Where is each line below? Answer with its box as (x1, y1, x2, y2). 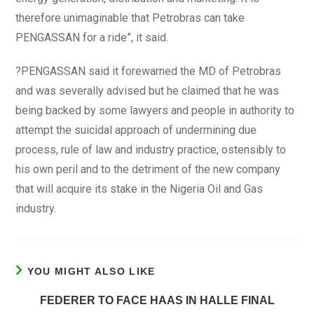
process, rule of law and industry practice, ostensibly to (15, 143, 287, 156)
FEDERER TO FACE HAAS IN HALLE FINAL (39, 294, 275, 306)
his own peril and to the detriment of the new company (15, 163, 281, 176)
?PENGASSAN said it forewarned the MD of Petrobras (15, 64, 282, 78)
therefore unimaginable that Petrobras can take (15, 11, 245, 25)
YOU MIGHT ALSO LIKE (27, 266, 156, 277)
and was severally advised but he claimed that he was (15, 84, 280, 97)
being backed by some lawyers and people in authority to (15, 104, 295, 117)
